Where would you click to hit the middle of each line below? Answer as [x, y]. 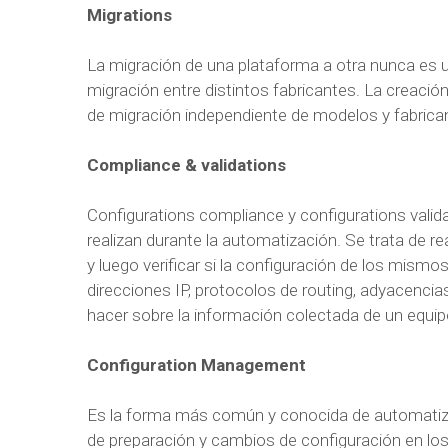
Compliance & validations [186, 165]
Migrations [129, 15]
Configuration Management [196, 365]
